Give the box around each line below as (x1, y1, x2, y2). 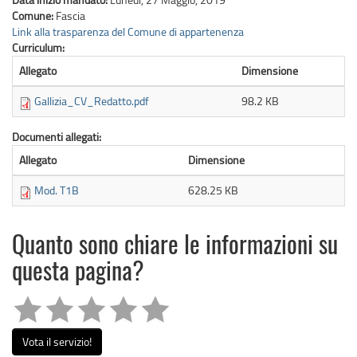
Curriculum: (12, 39, 67, 55)
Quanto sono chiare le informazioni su (12, 234, 338, 259)
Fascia (56, 7, 85, 23)
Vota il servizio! (22, 333, 92, 349)
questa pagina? (12, 261, 144, 285)
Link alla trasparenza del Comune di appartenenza (12, 23, 244, 39)
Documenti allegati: (12, 128, 104, 144)
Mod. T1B (34, 182, 79, 198)
